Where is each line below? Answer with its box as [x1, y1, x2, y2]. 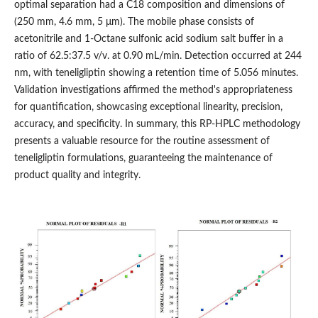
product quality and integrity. [13, 170, 141, 181]
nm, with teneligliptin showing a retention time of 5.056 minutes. [13, 68, 298, 79]
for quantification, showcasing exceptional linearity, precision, [13, 102, 283, 113]
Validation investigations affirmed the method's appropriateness [13, 85, 292, 96]
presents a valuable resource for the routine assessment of [13, 136, 270, 147]
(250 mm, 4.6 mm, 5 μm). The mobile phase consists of [13, 17, 254, 28]
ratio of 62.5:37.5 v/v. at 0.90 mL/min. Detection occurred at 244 [13, 51, 302, 62]
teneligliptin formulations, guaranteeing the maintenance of [13, 153, 273, 164]
